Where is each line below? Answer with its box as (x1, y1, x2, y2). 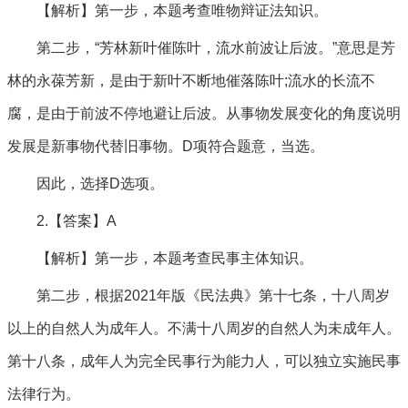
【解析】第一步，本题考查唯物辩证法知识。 (36, 3, 328, 18)
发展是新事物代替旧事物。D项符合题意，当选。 (7, 138, 324, 154)
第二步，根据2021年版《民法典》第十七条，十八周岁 (36, 288, 390, 303)
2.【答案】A (36, 213, 117, 229)
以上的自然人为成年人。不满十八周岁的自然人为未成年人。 (7, 321, 401, 336)
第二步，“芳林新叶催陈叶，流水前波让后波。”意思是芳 (36, 40, 395, 56)
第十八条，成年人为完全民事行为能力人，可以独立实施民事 (7, 353, 401, 369)
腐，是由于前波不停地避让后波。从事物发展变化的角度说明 (7, 106, 401, 121)
